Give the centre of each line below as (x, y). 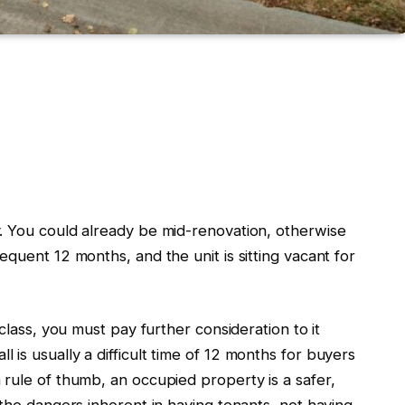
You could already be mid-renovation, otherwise (177, 230)
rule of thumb (53, 380)
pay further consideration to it (213, 330)
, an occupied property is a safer (216, 380)
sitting (259, 255)
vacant (307, 255)
